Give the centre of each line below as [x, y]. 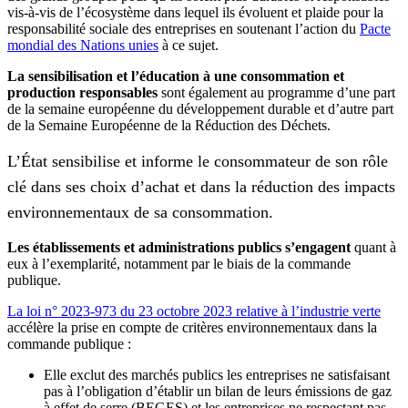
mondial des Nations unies [83, 46]
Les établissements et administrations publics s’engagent [179, 248]
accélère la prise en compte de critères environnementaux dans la [192, 328]
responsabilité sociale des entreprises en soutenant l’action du [184, 29]
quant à [373, 248]
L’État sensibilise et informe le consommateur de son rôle [198, 162]
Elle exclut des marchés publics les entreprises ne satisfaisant [217, 375]
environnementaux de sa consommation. [140, 213]
